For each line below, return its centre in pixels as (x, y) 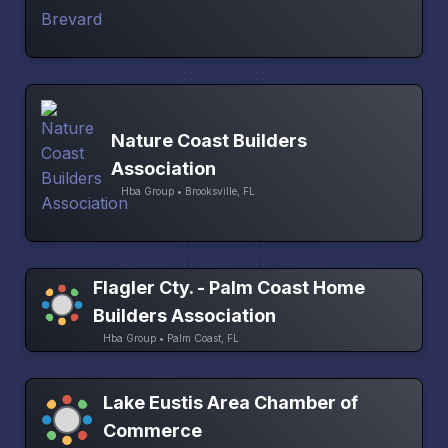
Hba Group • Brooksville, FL (188, 190)
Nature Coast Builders (209, 140)
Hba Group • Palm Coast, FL (170, 337)
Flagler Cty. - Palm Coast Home (228, 287)
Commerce (152, 430)
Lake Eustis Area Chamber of (230, 402)
